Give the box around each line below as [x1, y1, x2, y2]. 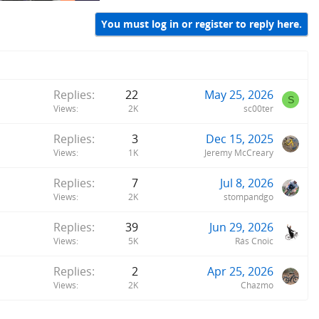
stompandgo [224, 190, 273, 203]
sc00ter [244, 102, 273, 115]
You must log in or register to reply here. [101, 17, 302, 31]
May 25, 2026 [204, 86, 273, 103]
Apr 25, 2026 [207, 263, 273, 279]
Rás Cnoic [235, 234, 273, 247]
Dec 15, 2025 [206, 130, 273, 147]
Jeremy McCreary [204, 146, 273, 159]
